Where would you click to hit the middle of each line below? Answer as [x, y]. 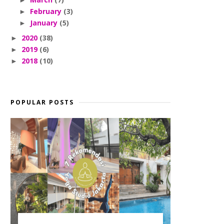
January [44, 23]
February [46, 11]
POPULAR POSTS [42, 102]
